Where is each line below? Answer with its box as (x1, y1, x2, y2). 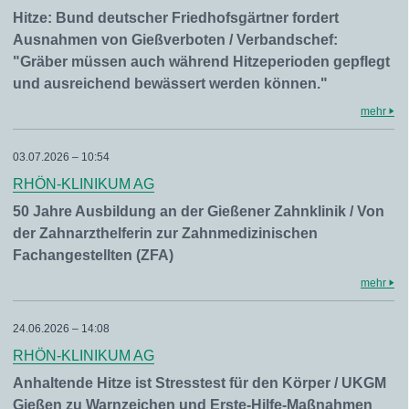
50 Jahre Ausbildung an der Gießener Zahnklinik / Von (13, 204, 384, 219)
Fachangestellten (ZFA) (13, 247, 173, 263)
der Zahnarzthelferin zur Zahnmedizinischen (13, 225, 318, 241)
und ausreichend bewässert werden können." (13, 76, 328, 91)
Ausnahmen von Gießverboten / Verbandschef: (13, 32, 338, 47)
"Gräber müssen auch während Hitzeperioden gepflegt (13, 54, 390, 69)
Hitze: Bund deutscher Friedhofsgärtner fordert (13, 10, 339, 26)
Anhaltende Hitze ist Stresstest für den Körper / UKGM (13, 375, 386, 391)
